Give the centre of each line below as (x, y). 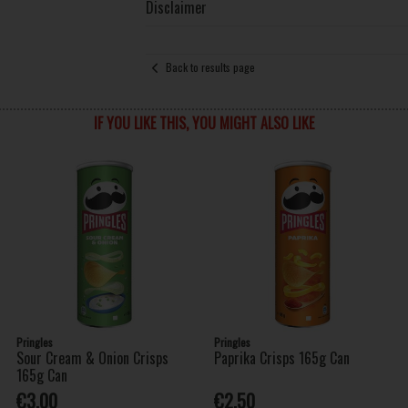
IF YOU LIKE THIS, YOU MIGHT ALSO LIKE (204, 122)
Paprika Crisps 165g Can (282, 357)
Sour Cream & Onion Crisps (93, 357)
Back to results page (210, 67)
